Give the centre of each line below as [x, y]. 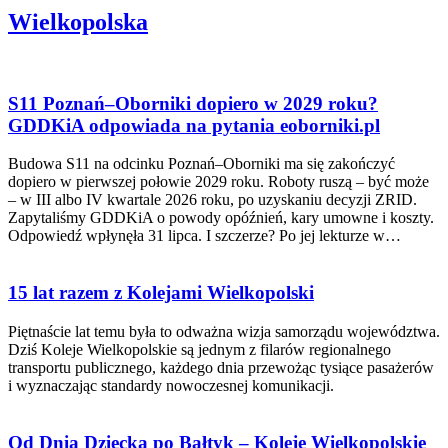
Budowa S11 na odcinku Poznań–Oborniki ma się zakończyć [201, 164]
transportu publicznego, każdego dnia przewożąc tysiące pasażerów [221, 367]
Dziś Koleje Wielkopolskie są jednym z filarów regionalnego [199, 349]
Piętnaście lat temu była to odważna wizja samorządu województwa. [224, 331]
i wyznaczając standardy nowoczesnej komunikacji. [171, 385]
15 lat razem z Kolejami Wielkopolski [161, 293]
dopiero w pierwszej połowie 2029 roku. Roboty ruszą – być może [218, 182]
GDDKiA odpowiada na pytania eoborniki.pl [194, 125]
